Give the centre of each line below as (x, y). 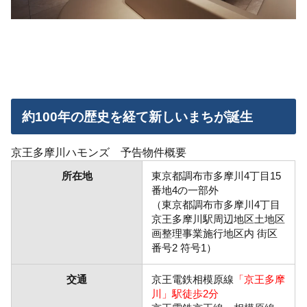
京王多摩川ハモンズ (66, 152)
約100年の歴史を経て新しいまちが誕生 (137, 116)
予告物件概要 (154, 152)
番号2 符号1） (184, 248)
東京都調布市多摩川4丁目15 (216, 176)
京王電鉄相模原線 (192, 280)
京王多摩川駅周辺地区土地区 (218, 219)
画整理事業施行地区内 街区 (214, 234)
